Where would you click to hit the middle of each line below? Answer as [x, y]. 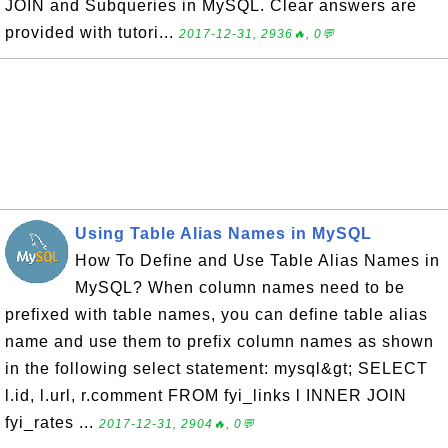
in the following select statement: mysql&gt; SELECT [216, 368]
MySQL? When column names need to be [240, 287]
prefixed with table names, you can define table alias [216, 314]
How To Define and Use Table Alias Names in [257, 260]
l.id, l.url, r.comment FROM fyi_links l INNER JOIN [206, 395]
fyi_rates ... [52, 422]
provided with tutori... [92, 32]
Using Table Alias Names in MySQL [223, 233]
